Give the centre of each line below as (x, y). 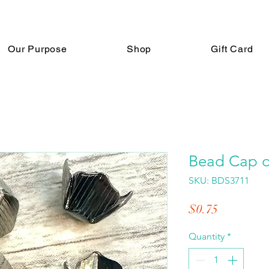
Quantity (207, 237)
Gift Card (232, 49)
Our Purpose (37, 49)
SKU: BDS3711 (219, 181)
